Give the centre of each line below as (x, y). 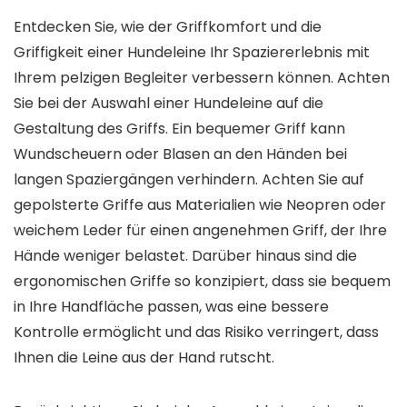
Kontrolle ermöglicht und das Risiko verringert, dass (196, 332)
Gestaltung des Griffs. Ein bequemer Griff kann (179, 129)
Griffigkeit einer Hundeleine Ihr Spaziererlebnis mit (192, 52)
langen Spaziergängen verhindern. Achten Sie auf (189, 179)
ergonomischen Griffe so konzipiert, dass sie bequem (202, 281)
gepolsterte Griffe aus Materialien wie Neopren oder (200, 205)
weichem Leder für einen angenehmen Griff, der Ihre (200, 230)
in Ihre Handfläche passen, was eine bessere (171, 307)
